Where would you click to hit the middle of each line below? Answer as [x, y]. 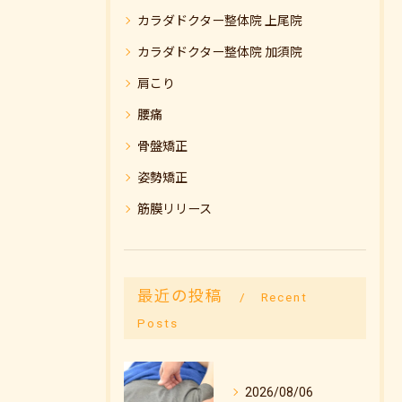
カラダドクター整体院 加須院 [220, 52]
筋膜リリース [175, 209]
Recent [284, 297]
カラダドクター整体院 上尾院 [220, 21]
